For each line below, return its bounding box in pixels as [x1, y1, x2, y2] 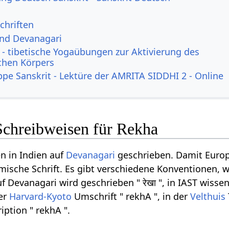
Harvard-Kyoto [9, 190, 72, 203]
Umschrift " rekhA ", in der [72, 190, 191, 203]
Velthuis [190, 190, 226, 203]
